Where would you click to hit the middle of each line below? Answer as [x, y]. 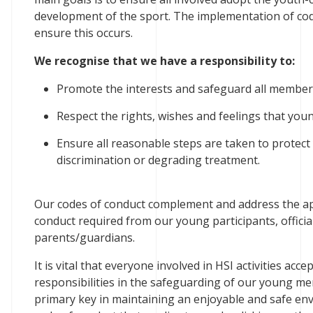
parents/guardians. [84, 238]
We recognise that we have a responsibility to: [164, 61]
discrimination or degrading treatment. [158, 160]
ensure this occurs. [83, 33]
